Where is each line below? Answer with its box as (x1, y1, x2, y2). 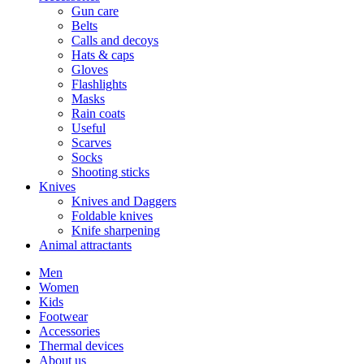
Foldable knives (71, 208, 153, 223)
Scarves (71, 135, 111, 149)
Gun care (71, 3, 119, 18)
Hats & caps (71, 47, 134, 62)
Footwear (39, 309, 88, 323)
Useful (71, 120, 106, 135)
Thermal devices (39, 338, 123, 353)
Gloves (71, 62, 108, 76)
